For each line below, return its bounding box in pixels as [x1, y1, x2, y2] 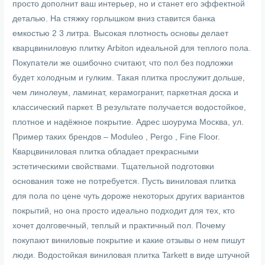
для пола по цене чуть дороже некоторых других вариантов [12, 191, 245, 201]
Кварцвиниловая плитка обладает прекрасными [12, 147, 199, 156]
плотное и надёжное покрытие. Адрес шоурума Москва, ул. [12, 117, 244, 127]
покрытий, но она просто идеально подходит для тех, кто [12, 206, 235, 215]
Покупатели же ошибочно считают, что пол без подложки [12, 58, 234, 67]
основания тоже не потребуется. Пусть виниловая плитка [12, 176, 237, 186]
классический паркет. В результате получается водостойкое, [12, 102, 247, 112]
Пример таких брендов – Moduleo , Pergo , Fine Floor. [12, 132, 221, 141]
